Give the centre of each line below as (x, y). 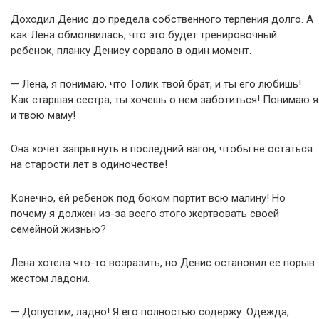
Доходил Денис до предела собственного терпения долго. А (162, 19)
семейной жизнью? (58, 229)
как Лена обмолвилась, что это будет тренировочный (144, 35)
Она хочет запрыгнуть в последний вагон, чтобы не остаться (162, 149)
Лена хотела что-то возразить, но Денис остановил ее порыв (163, 263)
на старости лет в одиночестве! (89, 164)
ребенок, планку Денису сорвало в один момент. (131, 51)
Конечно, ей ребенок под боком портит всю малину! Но (148, 198)
